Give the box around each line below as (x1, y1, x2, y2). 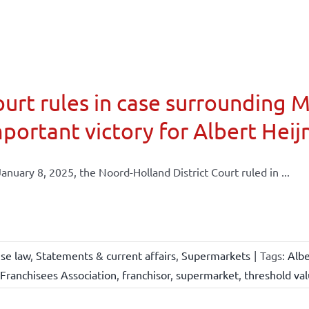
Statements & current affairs (35, 248, 176, 262)
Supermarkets (181, 248, 250, 262)
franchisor (121, 268, 170, 281)
